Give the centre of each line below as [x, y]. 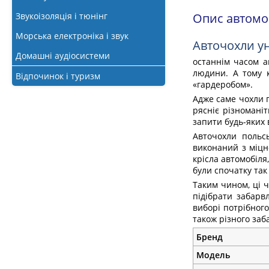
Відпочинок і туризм [58, 76]
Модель [213, 255]
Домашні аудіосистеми [63, 56]
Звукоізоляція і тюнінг [62, 16]
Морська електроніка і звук [72, 36]
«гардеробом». [223, 84]
